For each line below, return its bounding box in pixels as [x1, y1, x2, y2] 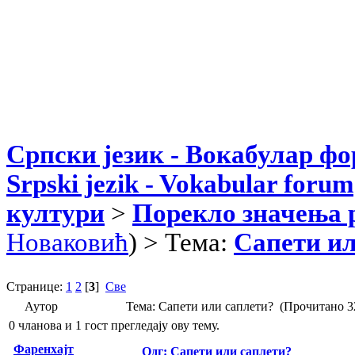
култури [6, 198, 105, 227]
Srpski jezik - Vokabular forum [6, 169, 353, 198]
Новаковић [6, 227, 128, 257]
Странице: [6, 279, 66, 293]
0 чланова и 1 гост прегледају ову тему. [9, 318, 219, 332]
